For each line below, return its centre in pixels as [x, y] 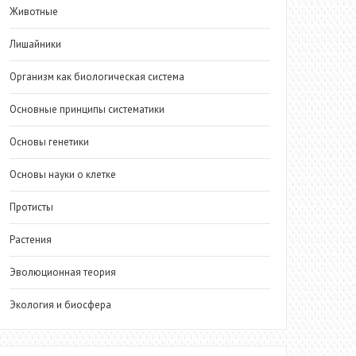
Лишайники [36, 44]
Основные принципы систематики [87, 109]
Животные [34, 12]
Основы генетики [50, 142]
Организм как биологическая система [97, 77]
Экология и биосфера [61, 305]
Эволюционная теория [63, 272]
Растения [31, 240]
